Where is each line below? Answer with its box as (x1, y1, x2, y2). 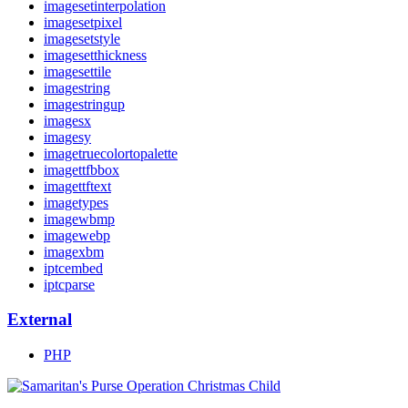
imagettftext (44, 178, 111, 194)
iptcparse (44, 276, 95, 292)
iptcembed (44, 260, 103, 276)
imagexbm (44, 243, 104, 260)
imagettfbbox (44, 161, 119, 178)
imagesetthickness (44, 46, 147, 63)
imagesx (44, 112, 91, 128)
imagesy (44, 128, 91, 145)
